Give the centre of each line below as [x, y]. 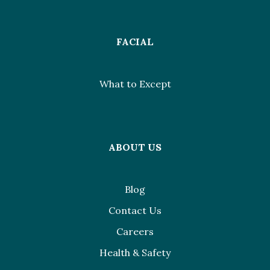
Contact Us [135, 211]
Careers [135, 232]
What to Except [135, 84]
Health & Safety [135, 253]
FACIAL [135, 42]
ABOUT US [135, 147]
